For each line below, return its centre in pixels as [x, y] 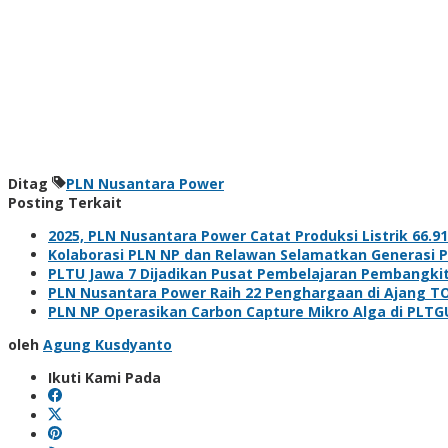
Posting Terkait [65, 202]
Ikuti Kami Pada [104, 377]
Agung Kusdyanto [107, 344]
